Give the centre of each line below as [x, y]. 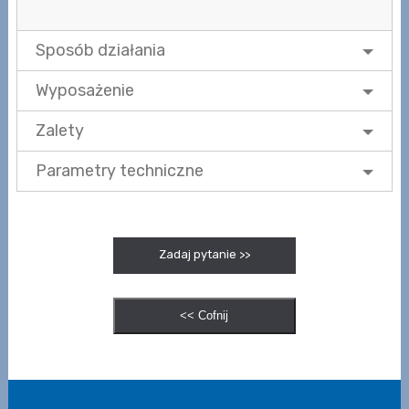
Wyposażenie [84, 90]
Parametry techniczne [119, 170]
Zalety [59, 130]
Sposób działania [100, 50]
